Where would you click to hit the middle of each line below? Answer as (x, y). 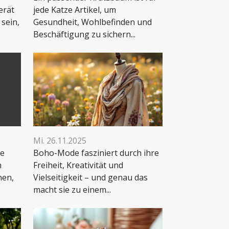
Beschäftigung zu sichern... (84, 34)
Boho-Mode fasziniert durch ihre (96, 153)
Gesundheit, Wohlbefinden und (93, 22)
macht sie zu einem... (72, 190)
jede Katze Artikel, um (75, 9)
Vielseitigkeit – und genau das (90, 178)
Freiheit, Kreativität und (78, 165)
